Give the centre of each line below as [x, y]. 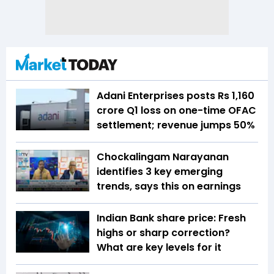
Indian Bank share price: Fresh [171, 218]
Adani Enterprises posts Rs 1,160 [176, 96]
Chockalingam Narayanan [163, 157]
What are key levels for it [159, 248]
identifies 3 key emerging [160, 172]
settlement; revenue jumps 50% [176, 125]
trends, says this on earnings [169, 187]
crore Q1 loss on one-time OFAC [176, 111]
